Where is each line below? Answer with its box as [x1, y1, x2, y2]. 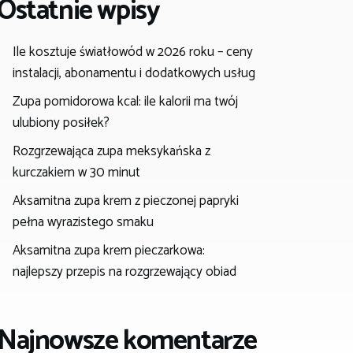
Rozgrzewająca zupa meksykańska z [13, 139, 211, 162]
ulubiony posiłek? [13, 111, 110, 134]
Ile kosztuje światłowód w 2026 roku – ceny [13, 40, 254, 63]
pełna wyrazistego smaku [13, 210, 154, 233]
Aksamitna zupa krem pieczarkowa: [13, 239, 206, 262]
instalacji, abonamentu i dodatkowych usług [13, 61, 256, 84]
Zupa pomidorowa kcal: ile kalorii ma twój [13, 90, 239, 113]
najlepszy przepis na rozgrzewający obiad [13, 260, 237, 283]
